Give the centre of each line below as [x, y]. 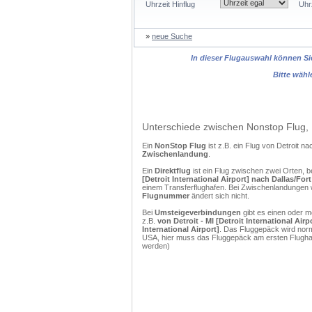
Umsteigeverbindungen [198, 212]
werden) [156, 246]
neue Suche [172, 36]
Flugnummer [166, 196]
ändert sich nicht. [219, 196]
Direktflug [173, 171]
